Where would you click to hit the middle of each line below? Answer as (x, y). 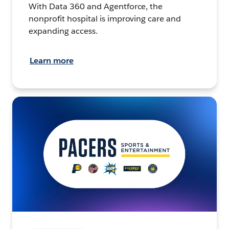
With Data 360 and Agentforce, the (96, 7)
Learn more (52, 61)
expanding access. (63, 31)
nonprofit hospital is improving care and (105, 19)
